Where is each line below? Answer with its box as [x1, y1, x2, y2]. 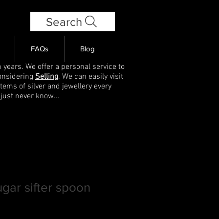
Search [45, 15, 82, 28]
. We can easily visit [58, 71, 123, 82]
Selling [35, 71, 58, 82]
